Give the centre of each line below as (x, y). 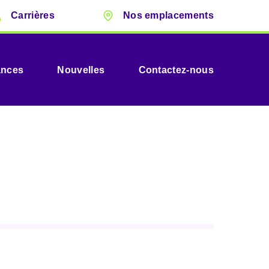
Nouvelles (81, 70)
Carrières (32, 16)
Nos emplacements (168, 16)
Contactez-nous (176, 70)
